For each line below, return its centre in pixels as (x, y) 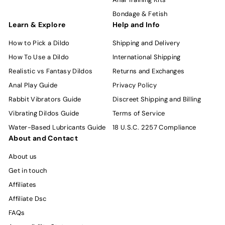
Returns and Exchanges (149, 71)
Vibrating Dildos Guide (44, 113)
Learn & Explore (37, 24)
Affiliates (23, 184)
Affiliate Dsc (28, 198)
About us (23, 156)
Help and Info (136, 24)
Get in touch (28, 170)
